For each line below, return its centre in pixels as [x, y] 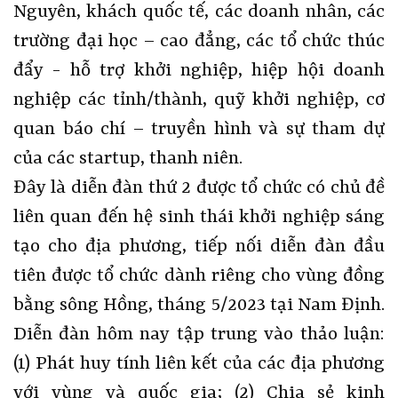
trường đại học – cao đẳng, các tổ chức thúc [199, 41]
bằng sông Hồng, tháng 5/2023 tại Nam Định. [199, 305]
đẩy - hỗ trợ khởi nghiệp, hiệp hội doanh [199, 71]
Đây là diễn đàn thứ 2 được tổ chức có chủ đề [199, 188]
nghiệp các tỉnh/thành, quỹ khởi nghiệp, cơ [199, 100]
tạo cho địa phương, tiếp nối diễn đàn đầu [199, 247]
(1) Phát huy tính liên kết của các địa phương [199, 364]
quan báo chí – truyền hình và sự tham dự [199, 129]
